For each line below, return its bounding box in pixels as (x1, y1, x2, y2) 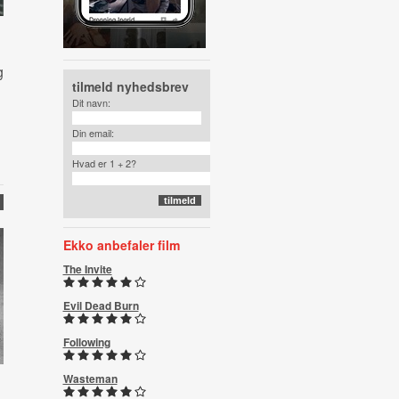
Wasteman (62, 370, 118, 387)
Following (62, 334, 110, 350)
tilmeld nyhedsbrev (71, 77, 189, 95)
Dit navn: (71, 95, 110, 110)
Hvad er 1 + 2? (71, 156, 136, 170)
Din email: (71, 126, 114, 140)
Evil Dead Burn (62, 297, 139, 313)
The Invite (62, 261, 112, 277)
